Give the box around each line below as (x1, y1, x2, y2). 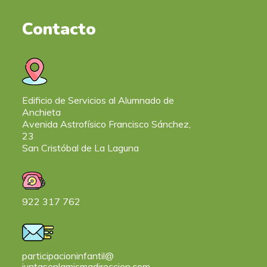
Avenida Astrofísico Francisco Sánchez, (22, 117, 191, 130)
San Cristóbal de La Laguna (22, 141, 139, 154)
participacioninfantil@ (22, 249, 114, 262)
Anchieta (22, 105, 61, 118)
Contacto (22, 17, 97, 41)
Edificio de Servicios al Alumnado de (22, 94, 175, 106)
